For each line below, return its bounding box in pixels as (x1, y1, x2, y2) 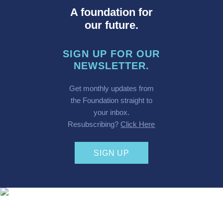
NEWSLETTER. (73, 60, 149, 71)
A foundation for (70, 5, 153, 18)
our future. (84, 18, 138, 31)
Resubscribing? (68, 120, 121, 129)
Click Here (120, 120, 155, 129)
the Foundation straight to (70, 96, 152, 105)
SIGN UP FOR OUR (63, 48, 160, 59)
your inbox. (93, 108, 129, 117)
